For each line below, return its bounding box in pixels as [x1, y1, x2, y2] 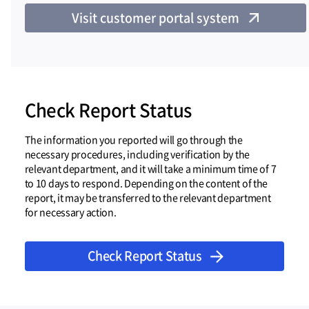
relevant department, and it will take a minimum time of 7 [24, 161, 277, 177]
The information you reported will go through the [24, 132, 243, 148]
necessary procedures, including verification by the [24, 147, 250, 162]
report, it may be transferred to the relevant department [24, 190, 271, 206]
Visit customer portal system [72, 8, 240, 27]
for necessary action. [24, 205, 117, 220]
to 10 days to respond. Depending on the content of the [24, 176, 268, 191]
